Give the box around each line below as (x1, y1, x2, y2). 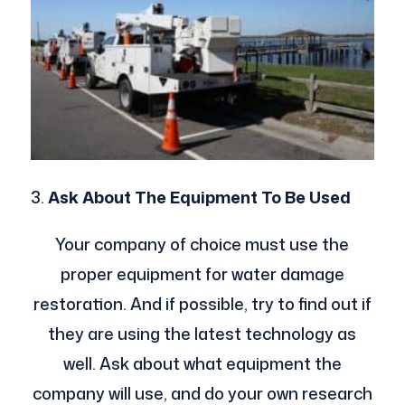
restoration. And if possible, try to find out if (33, 291, 372, 316)
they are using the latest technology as (48, 321, 357, 345)
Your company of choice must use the (55, 231, 350, 256)
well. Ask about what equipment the (62, 351, 342, 375)
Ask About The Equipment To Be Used (47, 184, 351, 209)
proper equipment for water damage (60, 261, 344, 286)
